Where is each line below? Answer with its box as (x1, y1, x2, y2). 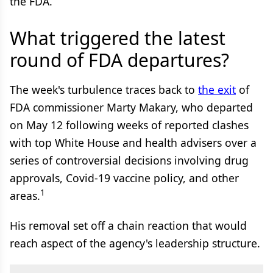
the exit (198, 82, 236, 97)
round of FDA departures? (10, 48, 229, 73)
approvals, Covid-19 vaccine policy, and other (10, 171, 239, 185)
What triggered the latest (10, 26, 225, 51)
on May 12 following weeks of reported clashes (10, 118, 249, 132)
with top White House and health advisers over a (10, 135, 257, 150)
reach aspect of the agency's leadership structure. (10, 236, 260, 250)
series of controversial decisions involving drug (10, 153, 249, 168)
